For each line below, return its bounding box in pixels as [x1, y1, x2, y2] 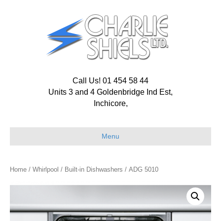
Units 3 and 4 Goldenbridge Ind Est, [48, 88, 173, 96]
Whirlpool [33, 166, 59, 173]
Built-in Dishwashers [65, 166, 123, 173]
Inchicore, [93, 99, 128, 108]
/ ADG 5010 [123, 166, 158, 173]
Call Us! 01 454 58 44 [73, 76, 148, 85]
